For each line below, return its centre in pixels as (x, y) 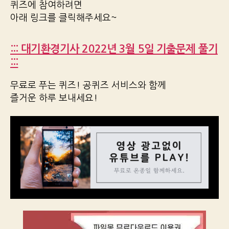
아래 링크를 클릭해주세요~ (64, 18)
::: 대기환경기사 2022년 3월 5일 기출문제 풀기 (114, 49)
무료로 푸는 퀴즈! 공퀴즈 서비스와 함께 (88, 85)
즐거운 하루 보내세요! (54, 98)
